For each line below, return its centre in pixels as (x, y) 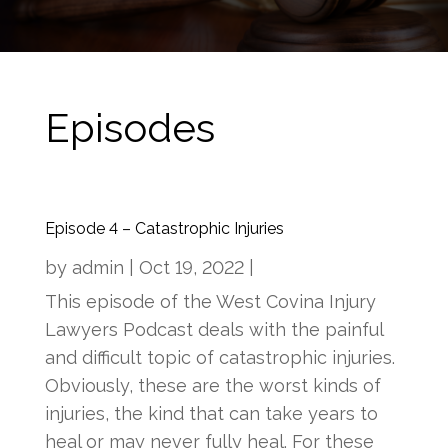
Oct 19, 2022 (191, 267)
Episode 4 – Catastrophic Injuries (164, 228)
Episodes (129, 127)
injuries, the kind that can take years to (211, 413)
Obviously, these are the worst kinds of (212, 385)
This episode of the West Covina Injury (210, 301)
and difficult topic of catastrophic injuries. (219, 357)
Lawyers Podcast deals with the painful (213, 329)
